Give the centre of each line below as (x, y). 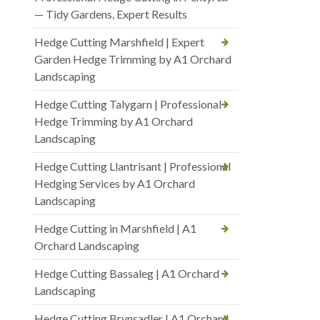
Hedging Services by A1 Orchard (115, 184)
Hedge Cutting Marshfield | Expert (119, 42)
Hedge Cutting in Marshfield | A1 (115, 229)
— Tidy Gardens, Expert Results (111, 14)
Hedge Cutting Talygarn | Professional (128, 104)
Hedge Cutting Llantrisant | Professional (132, 166)
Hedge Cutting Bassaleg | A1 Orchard (127, 274)
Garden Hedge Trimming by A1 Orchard (133, 59)
